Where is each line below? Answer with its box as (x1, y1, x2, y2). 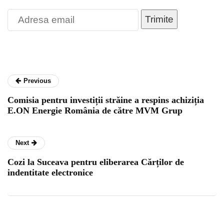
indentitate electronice (7, 167, 93, 178)
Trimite (145, 14, 173, 25)
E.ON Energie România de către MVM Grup (7, 105, 182, 116)
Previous (23, 77, 51, 85)
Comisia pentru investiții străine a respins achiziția (7, 95, 204, 105)
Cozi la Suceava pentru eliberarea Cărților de (7, 157, 184, 167)
